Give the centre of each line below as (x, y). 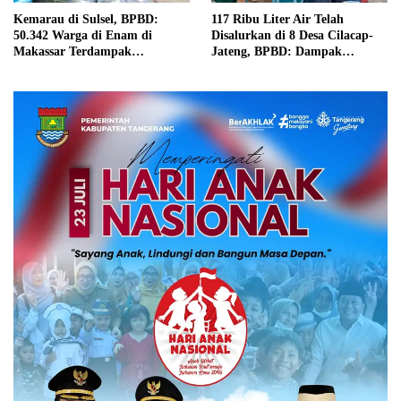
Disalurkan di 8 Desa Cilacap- (292, 36)
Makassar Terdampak (73, 52)
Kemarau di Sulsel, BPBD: (67, 20)
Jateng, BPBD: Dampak (277, 52)
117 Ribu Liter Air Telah (277, 20)
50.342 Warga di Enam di (83, 36)
